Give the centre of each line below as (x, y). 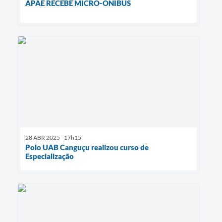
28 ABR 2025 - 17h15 (53, 137)
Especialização (50, 156)
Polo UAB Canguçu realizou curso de (87, 147)
